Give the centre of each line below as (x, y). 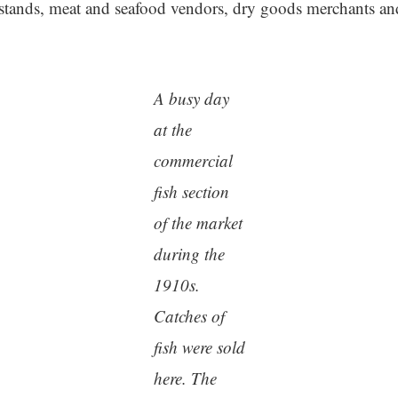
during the (189, 254)
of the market (198, 223)
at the (172, 129)
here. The (185, 378)
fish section (191, 191)
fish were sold (199, 347)
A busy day (191, 98)
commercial (193, 160)
